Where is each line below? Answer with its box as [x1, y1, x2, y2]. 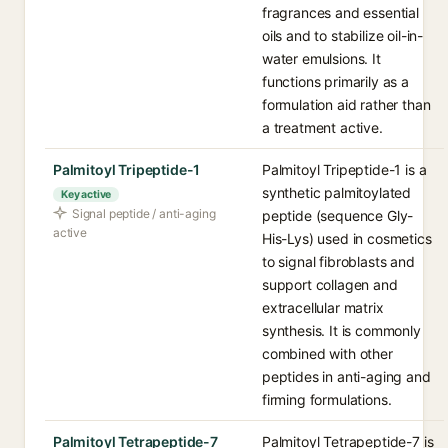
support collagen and [262, 276, 398, 293]
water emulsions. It [262, 50, 381, 67]
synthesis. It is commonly [262, 322, 421, 339]
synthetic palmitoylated [262, 184, 412, 201]
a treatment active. [262, 119, 383, 136]
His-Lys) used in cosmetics [262, 230, 432, 247]
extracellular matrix [262, 299, 384, 316]
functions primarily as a [262, 73, 409, 90]
